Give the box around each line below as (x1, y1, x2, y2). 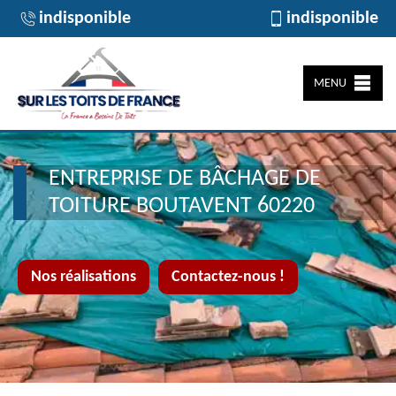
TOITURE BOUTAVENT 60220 (49, 194, 315, 218)
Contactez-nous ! (171, 269, 285, 286)
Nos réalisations (31, 269, 136, 286)
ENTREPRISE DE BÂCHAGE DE (49, 167, 321, 191)
